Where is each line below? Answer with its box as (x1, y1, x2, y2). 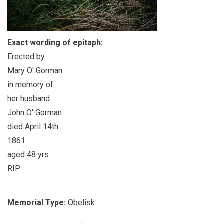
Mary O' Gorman (7, 66, 62, 75)
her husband (7, 94, 50, 103)
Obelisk (68, 198, 95, 207)
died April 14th (7, 122, 58, 131)
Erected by (7, 52, 45, 61)
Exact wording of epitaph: (7, 38, 105, 47)
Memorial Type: (7, 198, 68, 207)
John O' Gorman (7, 108, 62, 117)
